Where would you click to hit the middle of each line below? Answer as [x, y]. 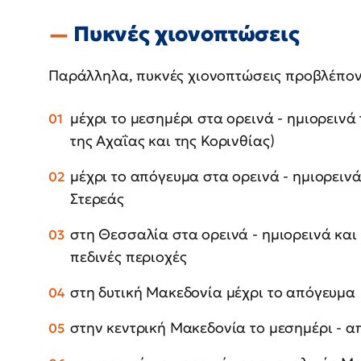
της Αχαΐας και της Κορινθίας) [172, 140]
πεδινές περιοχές [129, 256]
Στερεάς [97, 198]
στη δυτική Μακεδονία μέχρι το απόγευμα [213, 292]
